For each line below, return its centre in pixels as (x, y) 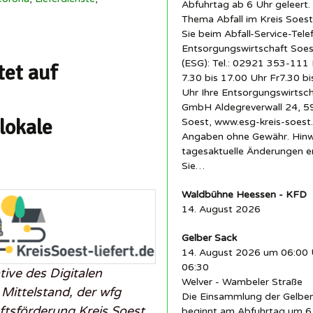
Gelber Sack (209, 238)
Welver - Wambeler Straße (242, 282)
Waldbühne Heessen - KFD (244, 195)
